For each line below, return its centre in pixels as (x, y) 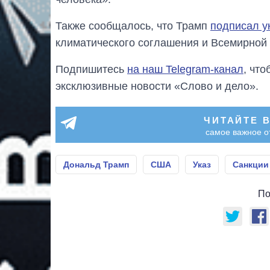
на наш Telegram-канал (185, 69)
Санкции (251, 164)
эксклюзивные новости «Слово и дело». (157, 86)
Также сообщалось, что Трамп (133, 26)
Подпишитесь (91, 69)
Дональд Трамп (96, 164)
